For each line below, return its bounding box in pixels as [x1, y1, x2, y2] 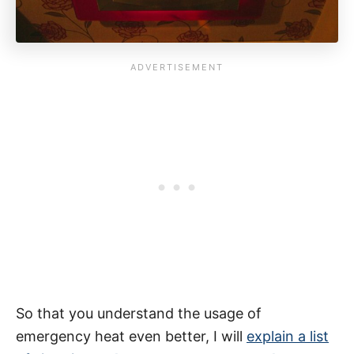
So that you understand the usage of [16, 304, 262, 322]
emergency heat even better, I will [16, 327, 247, 345]
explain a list [247, 327, 329, 345]
